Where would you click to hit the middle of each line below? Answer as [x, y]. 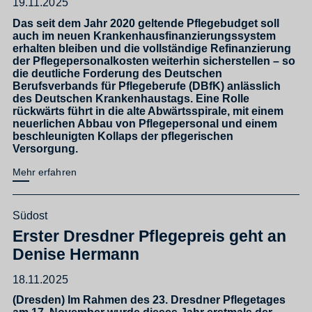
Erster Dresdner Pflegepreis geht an [149, 236]
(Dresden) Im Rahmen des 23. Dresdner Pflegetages [149, 300]
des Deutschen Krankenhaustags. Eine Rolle [131, 98]
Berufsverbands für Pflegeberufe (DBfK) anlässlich [147, 85]
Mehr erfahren [45, 172]
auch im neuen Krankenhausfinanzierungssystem [144, 35]
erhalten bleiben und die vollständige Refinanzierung [152, 48]
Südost [30, 216]
